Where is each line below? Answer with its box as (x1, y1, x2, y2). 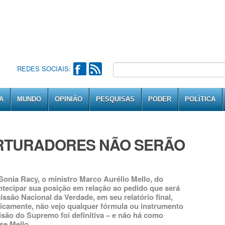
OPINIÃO (55, 95, 82, 103)
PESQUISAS (96, 95, 135, 103)
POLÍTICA (185, 95, 215, 103)
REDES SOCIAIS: (17, 64, 71, 73)
